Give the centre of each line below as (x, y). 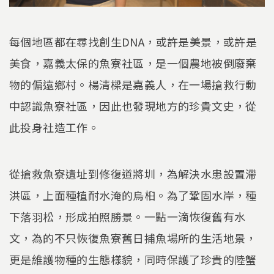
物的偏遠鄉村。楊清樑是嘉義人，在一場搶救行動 (133, 85)
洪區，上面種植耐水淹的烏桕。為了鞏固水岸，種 (133, 195)
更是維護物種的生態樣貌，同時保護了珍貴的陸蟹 (133, 259)
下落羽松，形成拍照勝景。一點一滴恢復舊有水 (128, 216)
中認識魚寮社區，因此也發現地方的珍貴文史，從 (133, 106)
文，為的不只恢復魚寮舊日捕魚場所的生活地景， (133, 238)
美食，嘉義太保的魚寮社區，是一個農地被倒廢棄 (133, 63)
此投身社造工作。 (54, 128)
